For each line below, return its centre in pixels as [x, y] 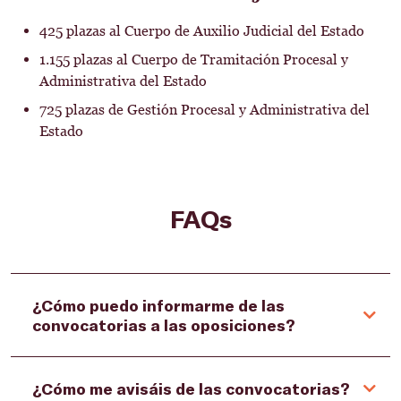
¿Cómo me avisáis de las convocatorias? [191, 388]
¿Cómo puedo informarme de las [158, 305]
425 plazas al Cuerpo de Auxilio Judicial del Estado [202, 31]
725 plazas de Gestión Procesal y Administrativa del [205, 110]
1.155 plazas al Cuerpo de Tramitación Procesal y [194, 60]
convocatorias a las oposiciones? [164, 325]
